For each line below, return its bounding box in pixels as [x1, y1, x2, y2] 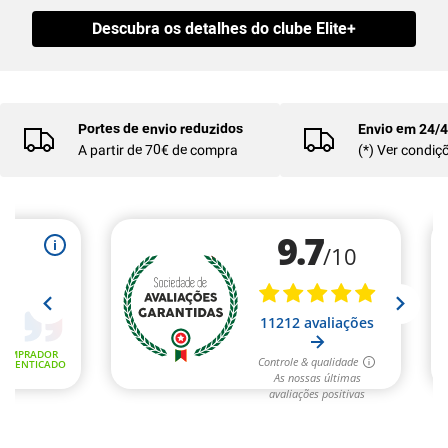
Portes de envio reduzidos [78, 120, 243, 137]
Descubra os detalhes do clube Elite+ [92, 18, 356, 38]
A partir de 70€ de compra [78, 141, 238, 158]
